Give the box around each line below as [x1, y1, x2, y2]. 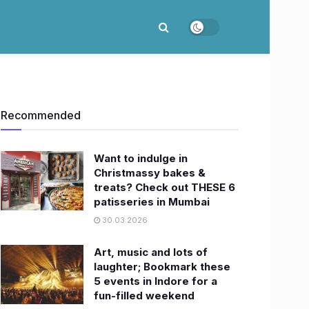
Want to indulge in [94, 152, 188, 165]
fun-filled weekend [94, 289, 195, 302]
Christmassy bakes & [94, 166, 206, 179]
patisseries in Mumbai [94, 195, 210, 208]
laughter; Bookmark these [94, 260, 230, 273]
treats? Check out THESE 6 [94, 181, 235, 194]
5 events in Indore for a [94, 275, 217, 288]
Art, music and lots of [94, 246, 208, 259]
